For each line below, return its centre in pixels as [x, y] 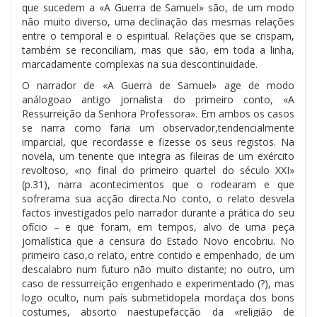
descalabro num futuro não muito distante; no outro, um [158, 269]
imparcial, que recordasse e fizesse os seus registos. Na [158, 142]
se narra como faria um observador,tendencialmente [158, 127]
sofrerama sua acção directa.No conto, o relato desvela [158, 198]
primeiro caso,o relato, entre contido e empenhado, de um [158, 255]
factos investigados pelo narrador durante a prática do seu [158, 212]
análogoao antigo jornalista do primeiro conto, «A [158, 99]
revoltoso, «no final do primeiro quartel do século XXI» [158, 170]
